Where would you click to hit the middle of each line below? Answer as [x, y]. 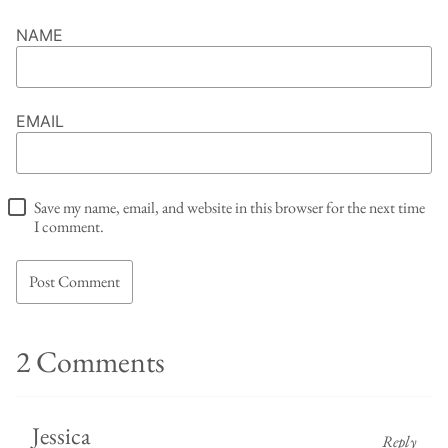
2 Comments [90, 362]
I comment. [69, 227]
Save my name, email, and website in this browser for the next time [229, 208]
